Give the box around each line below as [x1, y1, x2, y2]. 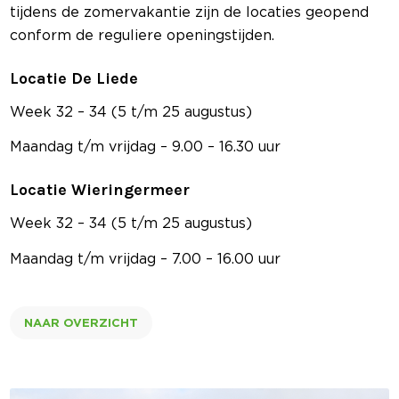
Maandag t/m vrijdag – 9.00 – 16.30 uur [10, 138, 281, 155]
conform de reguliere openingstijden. [10, 27, 275, 44]
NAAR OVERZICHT [24, 318, 139, 330]
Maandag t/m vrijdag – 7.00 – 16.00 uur [10, 249, 281, 266]
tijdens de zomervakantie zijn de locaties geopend [10, 4, 370, 20]
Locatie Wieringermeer [10, 180, 191, 200]
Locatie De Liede [10, 69, 139, 89]
